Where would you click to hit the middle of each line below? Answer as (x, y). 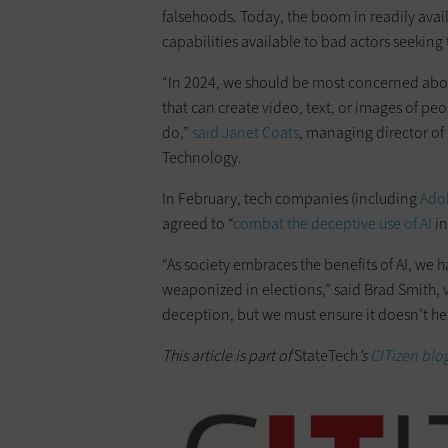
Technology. (202, 157)
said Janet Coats (245, 132)
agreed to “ (197, 223)
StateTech (326, 355)
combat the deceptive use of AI (332, 223)
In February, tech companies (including (291, 198)
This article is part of (228, 355)
